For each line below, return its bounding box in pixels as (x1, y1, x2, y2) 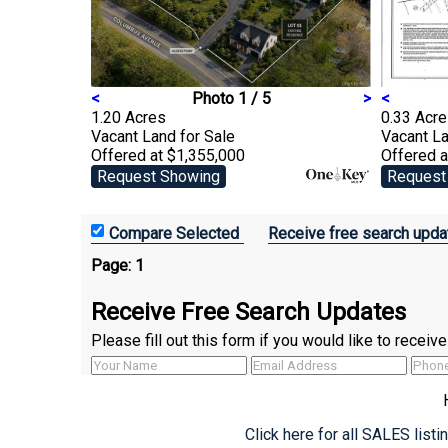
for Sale (180, 127, 235, 146)
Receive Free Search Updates (91, 298, 406, 326)
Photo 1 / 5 (191, 89, 271, 108)
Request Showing (97, 167, 220, 186)
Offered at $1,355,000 (91, 146, 245, 165)
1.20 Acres (91, 108, 166, 127)
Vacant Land (91, 127, 180, 146)
